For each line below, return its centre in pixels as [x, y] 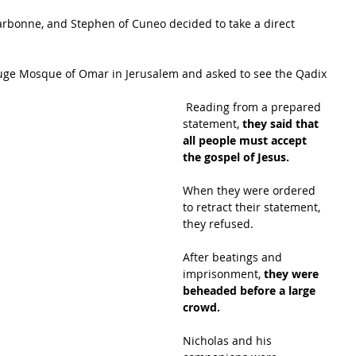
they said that [282, 124]
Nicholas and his [229, 341]
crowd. [201, 307]
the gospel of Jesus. [238, 157]
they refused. [220, 224]
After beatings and [234, 257]
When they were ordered [251, 190]
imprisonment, [223, 274]
